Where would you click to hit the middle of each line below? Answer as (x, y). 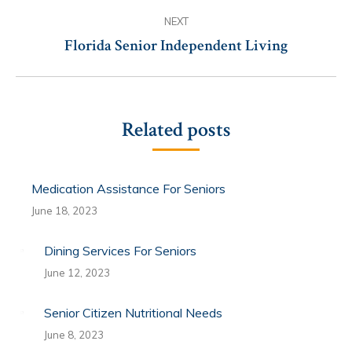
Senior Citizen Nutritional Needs (133, 312)
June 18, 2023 (64, 210)
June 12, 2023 (77, 272)
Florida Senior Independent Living (176, 45)
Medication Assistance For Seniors (128, 188)
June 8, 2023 (74, 334)
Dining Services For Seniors (120, 250)
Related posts (176, 129)
